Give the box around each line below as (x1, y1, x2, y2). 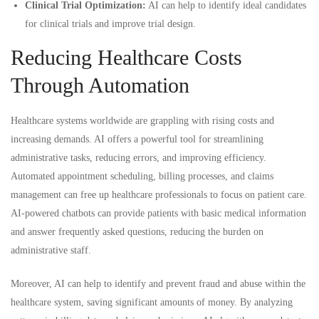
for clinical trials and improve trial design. (25, 18, 196, 29)
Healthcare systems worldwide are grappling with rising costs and (11, 115, 274, 126)
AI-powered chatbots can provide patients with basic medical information (11, 207, 306, 219)
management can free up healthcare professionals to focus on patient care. (11, 189, 307, 200)
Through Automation (11, 73, 189, 97)
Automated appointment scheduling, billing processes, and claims (11, 170, 273, 182)
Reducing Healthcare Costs (11, 45, 242, 69)
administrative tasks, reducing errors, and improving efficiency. (11, 152, 266, 163)
